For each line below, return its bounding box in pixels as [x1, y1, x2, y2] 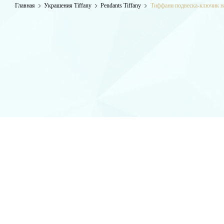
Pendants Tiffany [100, 1, 141, 9]
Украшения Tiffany [44, 1, 92, 9]
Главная [15, 1, 35, 9]
